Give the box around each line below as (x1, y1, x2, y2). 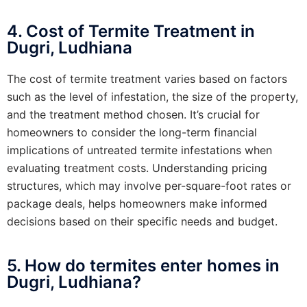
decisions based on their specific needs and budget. (7, 214, 278, 228)
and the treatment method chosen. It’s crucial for (7, 107, 260, 121)
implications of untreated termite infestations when (7, 143, 272, 157)
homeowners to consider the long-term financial (7, 125, 257, 139)
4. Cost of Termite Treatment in (7, 21, 255, 41)
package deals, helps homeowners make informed (7, 196, 267, 210)
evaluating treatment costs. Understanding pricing (7, 160, 267, 175)
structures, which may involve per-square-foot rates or (7, 178, 291, 193)
